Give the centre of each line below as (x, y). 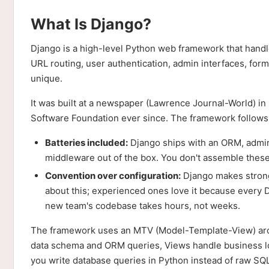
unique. (47, 78)
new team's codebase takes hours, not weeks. (143, 206)
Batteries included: (86, 143)
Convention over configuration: (113, 176)
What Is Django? (91, 24)
